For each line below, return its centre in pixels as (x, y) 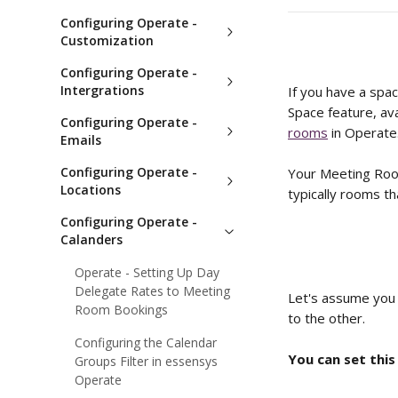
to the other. (328, 318)
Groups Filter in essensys (146, 361)
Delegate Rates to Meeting (152, 291)
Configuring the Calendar (146, 342)
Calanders (92, 239)
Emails (81, 140)
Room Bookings (121, 310)
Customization (107, 40)
